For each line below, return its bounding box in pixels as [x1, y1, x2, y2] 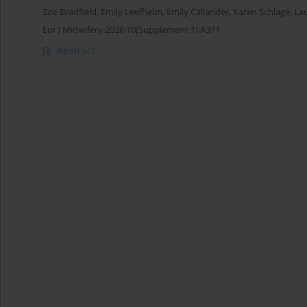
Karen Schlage [233, 6, 290, 19]
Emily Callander [167, 6, 229, 19]
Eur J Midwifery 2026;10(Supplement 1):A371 [42, 23, 220, 36]
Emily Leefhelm [101, 6, 162, 19]
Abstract [57, 44, 95, 58]
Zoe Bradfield [42, 6, 97, 19]
